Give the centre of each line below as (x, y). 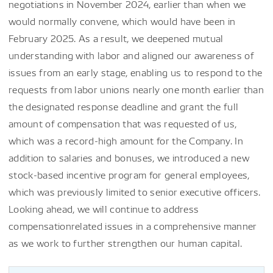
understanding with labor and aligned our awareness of (131, 55)
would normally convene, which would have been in (122, 21)
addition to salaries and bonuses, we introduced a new (129, 158)
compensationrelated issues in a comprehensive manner (133, 226)
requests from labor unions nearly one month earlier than (136, 89)
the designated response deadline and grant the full (124, 106)
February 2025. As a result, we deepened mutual (116, 38)
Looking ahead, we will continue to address (104, 209)
